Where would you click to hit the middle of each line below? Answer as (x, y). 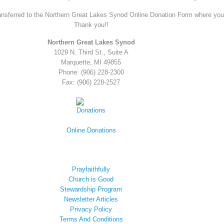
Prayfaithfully (91, 169)
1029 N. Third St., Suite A (91, 52)
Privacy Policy (91, 209)
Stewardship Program (91, 189)
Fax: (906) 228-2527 (91, 82)
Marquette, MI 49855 (91, 62)
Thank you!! (91, 24)
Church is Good (91, 179)
